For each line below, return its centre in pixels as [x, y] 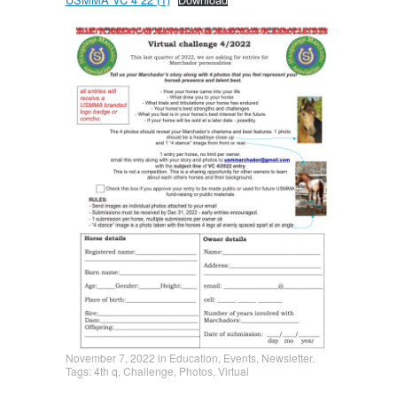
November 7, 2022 [110, 358]
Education [193, 358]
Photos [195, 371]
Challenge [148, 371]
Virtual [233, 371]
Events [239, 358]
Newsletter [286, 358]
